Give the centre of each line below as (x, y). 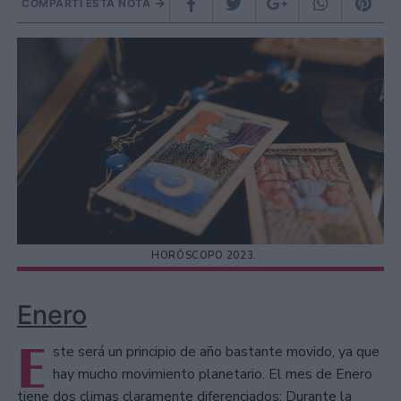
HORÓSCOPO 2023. (204, 256)
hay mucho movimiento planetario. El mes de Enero (213, 375)
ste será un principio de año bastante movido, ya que (216, 352)
